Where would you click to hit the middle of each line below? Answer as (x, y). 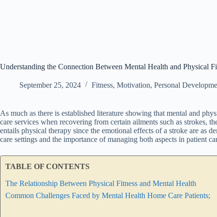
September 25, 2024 (50, 85)
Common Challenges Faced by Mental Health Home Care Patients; (108, 195)
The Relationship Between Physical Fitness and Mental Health (101, 183)
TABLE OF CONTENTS (47, 166)
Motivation (133, 85)
